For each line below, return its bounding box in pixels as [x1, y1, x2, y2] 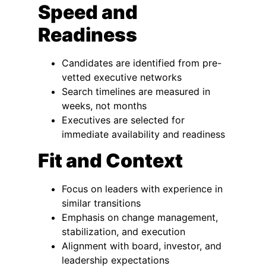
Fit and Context [38, 149, 183, 173]
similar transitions [62, 197, 141, 210]
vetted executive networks [62, 71, 182, 83]
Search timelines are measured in [62, 85, 210, 97]
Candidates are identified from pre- [62, 56, 221, 69]
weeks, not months [62, 99, 147, 112]
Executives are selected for [62, 113, 185, 126]
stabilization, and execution [62, 226, 185, 238]
